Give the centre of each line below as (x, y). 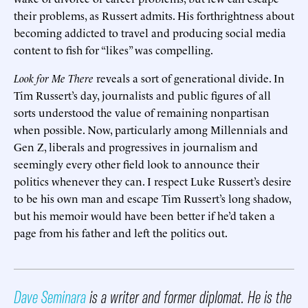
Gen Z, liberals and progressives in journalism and (136, 146)
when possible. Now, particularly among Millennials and (151, 129)
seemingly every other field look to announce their (136, 163)
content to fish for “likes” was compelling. (113, 49)
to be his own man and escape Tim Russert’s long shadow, (152, 198)
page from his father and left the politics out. (121, 232)
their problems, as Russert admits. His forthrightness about (154, 15)
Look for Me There (54, 77)
